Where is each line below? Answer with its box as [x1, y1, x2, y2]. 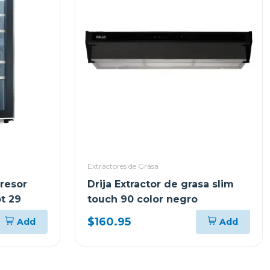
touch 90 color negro [87, 193, 198, 205]
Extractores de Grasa [87, 162, 159, 171]
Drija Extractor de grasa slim [87, 178, 234, 190]
